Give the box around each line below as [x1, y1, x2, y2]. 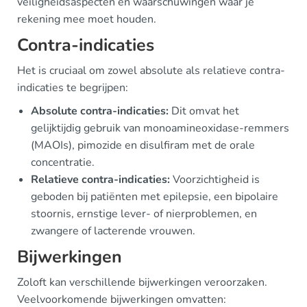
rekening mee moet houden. [17, 12, 156, 27]
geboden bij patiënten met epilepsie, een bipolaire [31, 189, 278, 204]
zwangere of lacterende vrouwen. [31, 223, 195, 238]
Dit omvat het [169, 103, 239, 119]
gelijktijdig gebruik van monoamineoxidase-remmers [31, 121, 289, 136]
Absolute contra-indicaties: [31, 103, 169, 119]
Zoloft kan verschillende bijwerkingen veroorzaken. [17, 275, 267, 290]
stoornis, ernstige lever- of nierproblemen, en [31, 206, 257, 221]
